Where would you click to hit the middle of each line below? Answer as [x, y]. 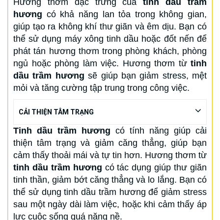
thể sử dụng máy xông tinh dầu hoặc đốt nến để [110, 39]
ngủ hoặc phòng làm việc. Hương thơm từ [100, 63]
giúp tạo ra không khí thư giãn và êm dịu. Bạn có [110, 26]
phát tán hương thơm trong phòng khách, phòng [110, 51]
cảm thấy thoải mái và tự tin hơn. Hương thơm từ [110, 155]
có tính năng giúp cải [159, 130]
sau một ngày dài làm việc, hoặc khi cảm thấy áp [110, 204]
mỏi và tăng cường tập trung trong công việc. [101, 88]
